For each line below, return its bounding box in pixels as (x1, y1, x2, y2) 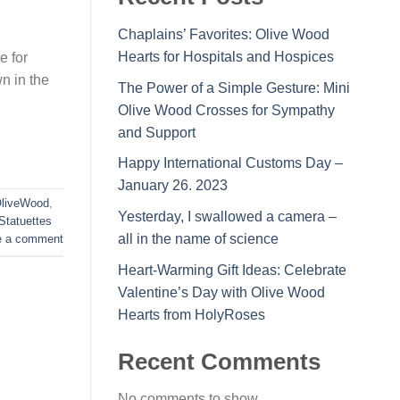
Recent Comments (118, 348, 321, 374)
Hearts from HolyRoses (118, 306, 265, 322)
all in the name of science (118, 231, 279, 247)
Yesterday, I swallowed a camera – (118, 209, 337, 225)
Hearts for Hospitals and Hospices (118, 49, 334, 65)
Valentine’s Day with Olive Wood (118, 284, 325, 300)
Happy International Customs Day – (118, 155, 343, 171)
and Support (118, 124, 196, 140)
